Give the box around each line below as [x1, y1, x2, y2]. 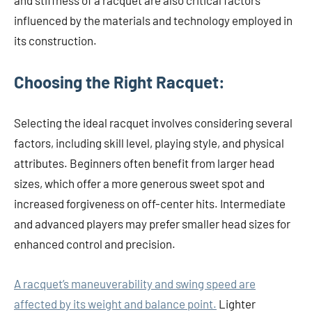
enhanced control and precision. [14, 237, 175, 251]
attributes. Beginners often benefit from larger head [14, 156, 274, 171]
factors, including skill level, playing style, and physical [14, 136, 284, 150]
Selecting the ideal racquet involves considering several [14, 116, 292, 130]
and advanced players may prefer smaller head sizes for [14, 217, 290, 231]
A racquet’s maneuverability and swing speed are [14, 276, 256, 291]
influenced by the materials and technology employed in [14, 13, 292, 28]
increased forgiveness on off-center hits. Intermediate [14, 196, 286, 211]
